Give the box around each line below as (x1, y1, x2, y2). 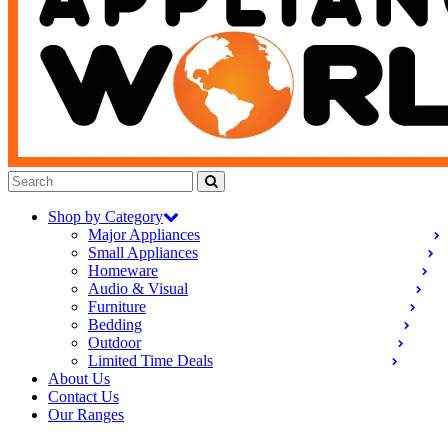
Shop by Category (48, 208, 163, 225)
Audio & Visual (88, 280, 188, 297)
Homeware (88, 262, 158, 279)
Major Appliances (88, 226, 200, 243)
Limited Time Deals (88, 352, 213, 369)
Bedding (88, 316, 142, 333)
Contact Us (48, 388, 119, 405)
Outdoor (88, 334, 141, 351)
